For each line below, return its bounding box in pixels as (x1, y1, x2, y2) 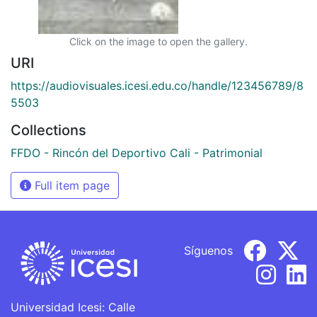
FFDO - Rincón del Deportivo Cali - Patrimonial (11, 145, 263, 160)
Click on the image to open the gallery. (69, 35, 248, 47)
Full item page (31, 178, 110, 192)
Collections (11, 121, 86, 139)
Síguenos (184, 243, 233, 258)
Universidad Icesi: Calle (11, 300, 135, 314)
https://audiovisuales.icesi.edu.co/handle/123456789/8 (11, 78, 304, 93)
